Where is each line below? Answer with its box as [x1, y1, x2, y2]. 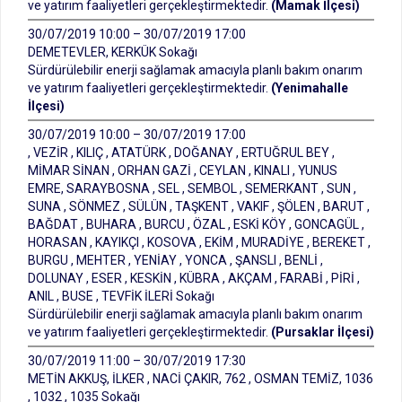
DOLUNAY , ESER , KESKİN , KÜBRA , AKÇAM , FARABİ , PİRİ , [28, 271, 360, 285]
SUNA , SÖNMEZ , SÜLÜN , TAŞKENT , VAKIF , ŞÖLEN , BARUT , [28, 199, 370, 214]
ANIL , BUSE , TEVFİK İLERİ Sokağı [28, 289, 214, 303]
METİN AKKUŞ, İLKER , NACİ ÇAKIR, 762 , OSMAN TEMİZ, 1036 [28, 371, 373, 386]
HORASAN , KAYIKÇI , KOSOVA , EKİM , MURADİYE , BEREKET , [28, 235, 371, 249]
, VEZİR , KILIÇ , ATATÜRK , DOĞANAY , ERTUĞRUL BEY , [28, 145, 335, 160]
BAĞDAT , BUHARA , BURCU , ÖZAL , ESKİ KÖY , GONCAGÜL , [28, 217, 364, 232]
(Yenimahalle [271, 81, 348, 95]
